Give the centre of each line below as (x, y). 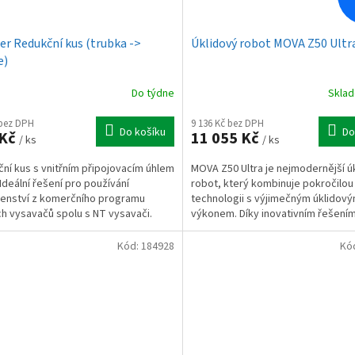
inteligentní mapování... (245, 229)
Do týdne (153, 93)
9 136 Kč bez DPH (227, 124)
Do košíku (142, 133)
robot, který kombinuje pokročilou (272, 184)
